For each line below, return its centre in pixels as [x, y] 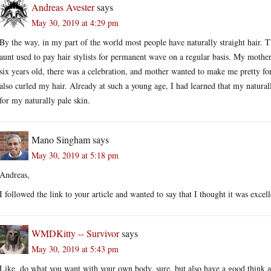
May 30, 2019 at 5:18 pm [75, 155]
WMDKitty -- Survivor [75, 233]
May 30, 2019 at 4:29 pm [75, 22]
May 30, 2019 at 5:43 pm [75, 249]
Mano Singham [61, 139]
